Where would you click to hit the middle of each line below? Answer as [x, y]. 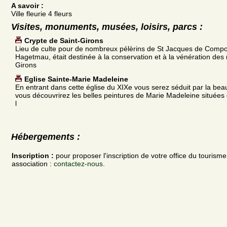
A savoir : [27, 5]
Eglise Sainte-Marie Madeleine [76, 79]
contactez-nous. [79, 164]
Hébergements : [46, 137]
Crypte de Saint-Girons [64, 40]
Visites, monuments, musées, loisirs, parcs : [107, 27]
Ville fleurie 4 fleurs [42, 13]
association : [33, 164]
